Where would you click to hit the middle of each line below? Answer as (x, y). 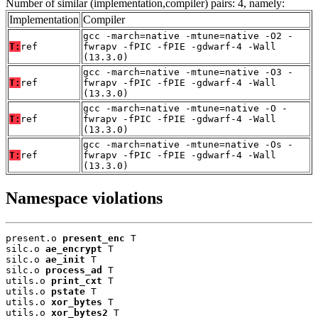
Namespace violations (84, 198)
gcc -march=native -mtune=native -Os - (188, 145)
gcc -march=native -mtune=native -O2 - (188, 36)
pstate (68, 291)
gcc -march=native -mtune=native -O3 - (188, 72)
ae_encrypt (74, 248)
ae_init (65, 259)
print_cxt (77, 280)
